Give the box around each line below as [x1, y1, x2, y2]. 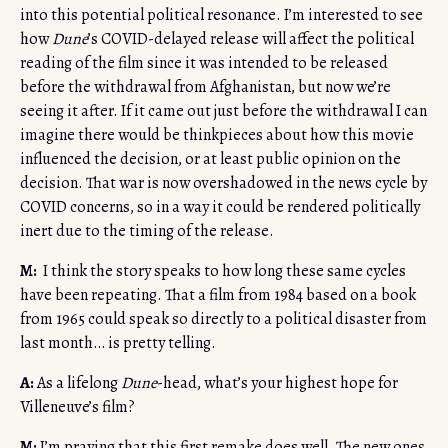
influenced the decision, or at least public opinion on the [20, 148, 401, 171]
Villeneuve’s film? [20, 396, 135, 419]
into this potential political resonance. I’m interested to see [20, 4, 423, 27]
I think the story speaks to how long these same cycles [37, 260, 406, 283]
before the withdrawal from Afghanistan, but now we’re [20, 76, 391, 99]
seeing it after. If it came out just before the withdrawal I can [20, 100, 427, 123]
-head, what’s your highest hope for [157, 372, 398, 395]
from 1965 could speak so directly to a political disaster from [20, 308, 427, 331]
